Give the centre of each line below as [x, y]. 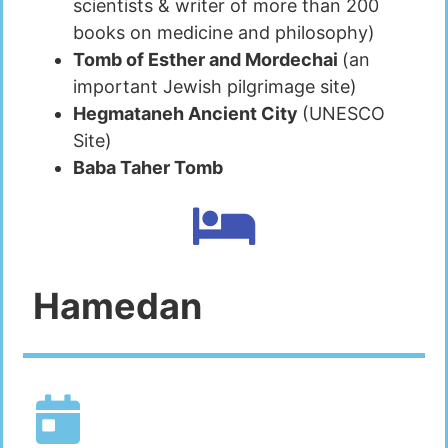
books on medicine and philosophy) [224, 33]
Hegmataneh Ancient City [187, 114]
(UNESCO [343, 114]
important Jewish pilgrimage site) [215, 87]
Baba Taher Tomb [148, 168]
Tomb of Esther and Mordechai [207, 60]
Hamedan [117, 306]
